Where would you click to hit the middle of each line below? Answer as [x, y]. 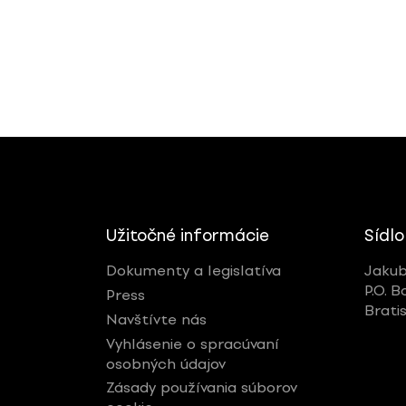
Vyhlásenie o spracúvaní [193, 344]
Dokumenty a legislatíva [193, 271]
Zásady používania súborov [202, 388]
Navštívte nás [156, 320]
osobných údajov [166, 364]
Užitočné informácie [188, 235]
